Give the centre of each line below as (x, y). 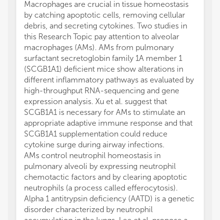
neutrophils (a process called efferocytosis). (101, 188)
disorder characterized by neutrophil (88, 209)
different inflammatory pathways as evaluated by (109, 80)
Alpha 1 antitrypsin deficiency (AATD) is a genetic (109, 199)
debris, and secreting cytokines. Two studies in (106, 26)
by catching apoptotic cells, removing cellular (105, 15)
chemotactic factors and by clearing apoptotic (106, 177)
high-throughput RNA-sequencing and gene (102, 91)
